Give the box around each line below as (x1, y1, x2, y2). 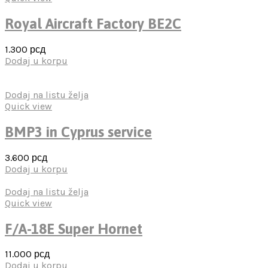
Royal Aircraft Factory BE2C (5, 15, 181, 32)
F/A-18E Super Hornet (5, 220, 142, 237)
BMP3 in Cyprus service (5, 123, 152, 140)
